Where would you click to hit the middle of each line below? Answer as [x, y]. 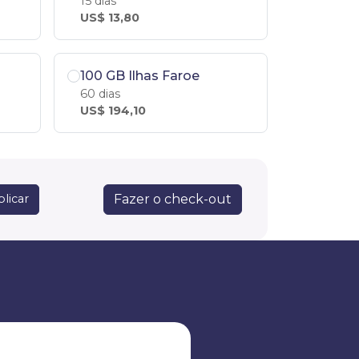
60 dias [100, 93]
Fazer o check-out [172, 199]
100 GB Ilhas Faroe [140, 75]
